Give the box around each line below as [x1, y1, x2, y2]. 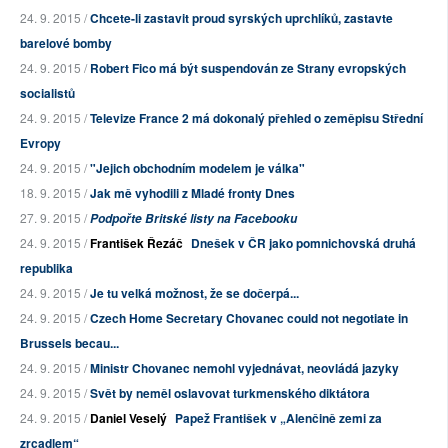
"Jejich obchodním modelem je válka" [90, 159, 305, 178]
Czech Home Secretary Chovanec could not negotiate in [90, 309, 408, 328]
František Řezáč [90, 234, 183, 253]
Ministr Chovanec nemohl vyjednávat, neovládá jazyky [90, 359, 399, 378]
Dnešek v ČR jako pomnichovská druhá [191, 234, 416, 253]
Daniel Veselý [90, 409, 167, 428]
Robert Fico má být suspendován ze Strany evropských [90, 59, 406, 78]
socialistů [20, 84, 75, 103]
